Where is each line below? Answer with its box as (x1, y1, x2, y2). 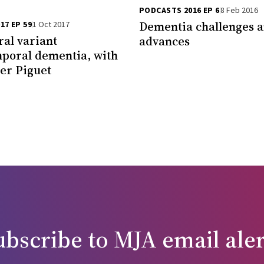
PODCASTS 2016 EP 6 (139, 4, 220, 16)
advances (139, 32, 190, 49)
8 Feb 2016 (220, 4, 258, 16)
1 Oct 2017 (32, 18, 70, 31)
